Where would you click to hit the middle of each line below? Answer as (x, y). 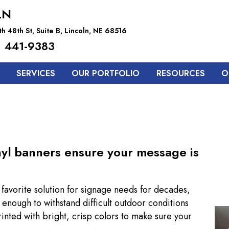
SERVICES (36, 73)
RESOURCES (180, 73)
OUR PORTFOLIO (106, 73)
